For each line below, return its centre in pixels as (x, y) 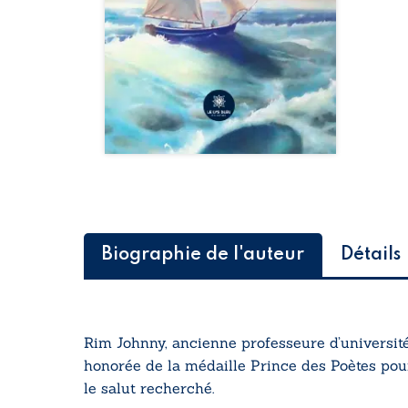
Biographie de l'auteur (203, 255)
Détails (371, 255)
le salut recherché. (149, 388)
